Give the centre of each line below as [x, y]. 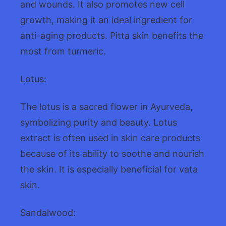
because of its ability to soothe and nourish [112, 153]
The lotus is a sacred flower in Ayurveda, [106, 106]
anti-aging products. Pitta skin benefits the [112, 35]
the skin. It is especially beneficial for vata [109, 169]
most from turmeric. [63, 51]
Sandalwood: [48, 212]
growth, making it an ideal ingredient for [106, 20]
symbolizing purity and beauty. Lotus [99, 122]
